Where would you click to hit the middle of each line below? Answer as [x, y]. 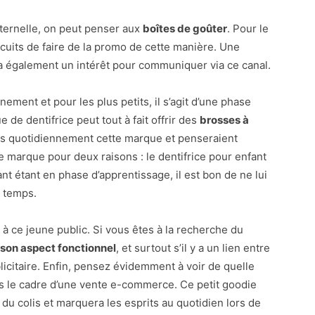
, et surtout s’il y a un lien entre [193, 248]
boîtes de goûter [185, 28]
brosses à [224, 120]
